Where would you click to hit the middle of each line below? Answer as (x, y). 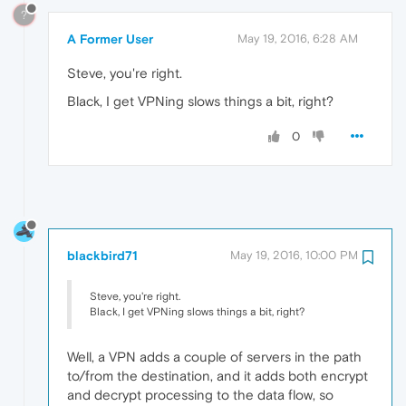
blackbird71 (102, 255)
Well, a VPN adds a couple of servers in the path (214, 356)
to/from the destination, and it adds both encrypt (217, 375)
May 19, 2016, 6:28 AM (298, 39)
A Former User (110, 39)
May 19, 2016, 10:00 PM (294, 255)
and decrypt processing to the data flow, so (200, 394)
